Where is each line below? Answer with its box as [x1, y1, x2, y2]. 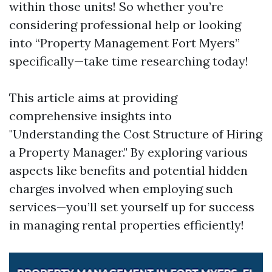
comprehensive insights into [9, 108, 172, 123]
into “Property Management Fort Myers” [9, 35, 240, 50]
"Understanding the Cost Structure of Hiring [9, 126, 262, 141]
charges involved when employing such [9, 181, 233, 196]
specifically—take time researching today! [9, 53, 248, 69]
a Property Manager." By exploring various [9, 144, 248, 160]
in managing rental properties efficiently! [9, 217, 244, 233]
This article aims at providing [9, 90, 177, 105]
